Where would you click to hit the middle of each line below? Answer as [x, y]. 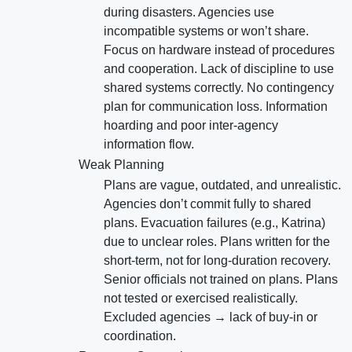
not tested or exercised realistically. [201, 299]
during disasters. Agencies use [189, 13]
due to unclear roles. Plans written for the [217, 242]
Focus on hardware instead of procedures [219, 50]
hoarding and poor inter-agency [191, 126]
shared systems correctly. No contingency [219, 88]
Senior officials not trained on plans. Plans [221, 280]
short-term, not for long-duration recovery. [217, 261]
